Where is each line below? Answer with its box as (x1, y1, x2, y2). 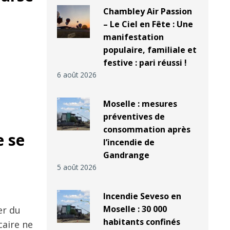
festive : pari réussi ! (103, 57, 187, 69)
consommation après (103, 124, 190, 136)
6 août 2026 (57, 70, 97, 80)
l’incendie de (103, 137, 155, 148)
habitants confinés (103, 216, 180, 228)
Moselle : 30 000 (103, 203, 167, 215)
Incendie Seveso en (103, 190, 181, 202)
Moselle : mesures (103, 98, 177, 110)
